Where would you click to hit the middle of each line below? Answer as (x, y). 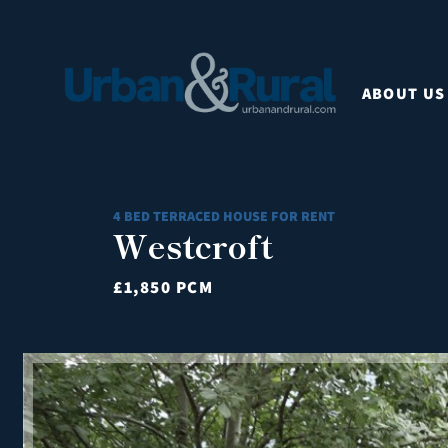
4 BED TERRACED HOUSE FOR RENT (224, 216)
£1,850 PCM (163, 287)
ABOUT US (403, 93)
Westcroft (193, 245)
